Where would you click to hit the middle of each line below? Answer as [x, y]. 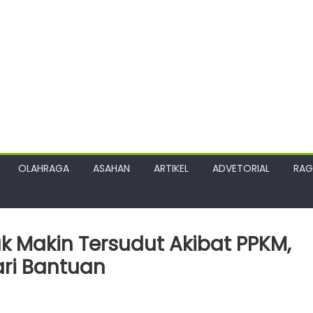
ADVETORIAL [241, 168]
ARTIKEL [171, 168]
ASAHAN [111, 168]
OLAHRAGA [44, 168]
